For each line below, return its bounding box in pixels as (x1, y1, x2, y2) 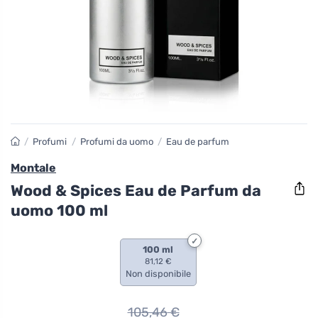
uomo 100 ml (11, 201, 108, 219)
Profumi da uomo (79, 136, 153, 147)
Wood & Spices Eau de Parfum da (11, 181, 261, 199)
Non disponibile (125, 268, 191, 279)
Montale (11, 161, 56, 175)
